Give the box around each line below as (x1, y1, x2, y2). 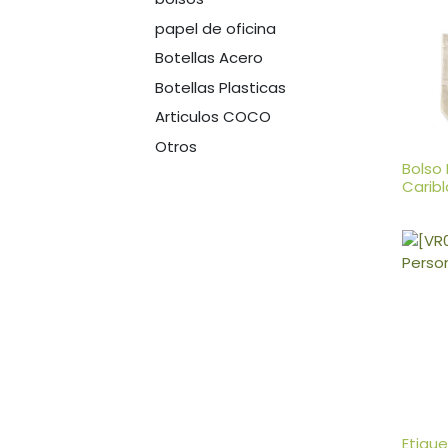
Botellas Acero (154, 47, 263, 69)
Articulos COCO (154, 106, 271, 128)
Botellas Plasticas (154, 76, 286, 98)
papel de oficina (154, 17, 276, 39)
